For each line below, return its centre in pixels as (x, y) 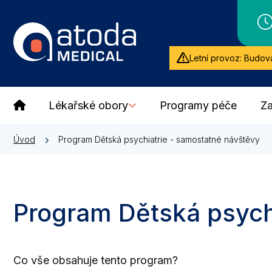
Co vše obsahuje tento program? (96, 260)
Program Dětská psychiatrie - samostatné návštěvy (159, 139)
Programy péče (199, 105)
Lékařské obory (89, 105)
